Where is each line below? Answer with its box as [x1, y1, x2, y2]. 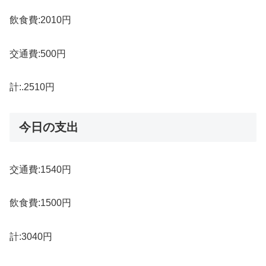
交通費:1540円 [9, 164, 71, 175]
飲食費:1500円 [9, 198, 71, 208]
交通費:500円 [9, 48, 66, 59]
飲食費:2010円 [9, 14, 71, 25]
